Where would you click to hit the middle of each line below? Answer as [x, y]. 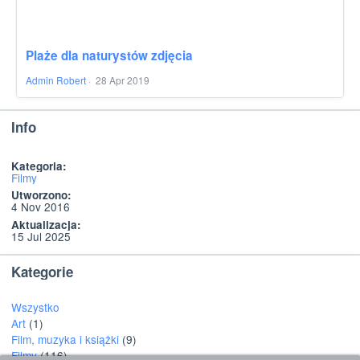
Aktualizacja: [46, 225]
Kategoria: [39, 166]
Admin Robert [55, 80]
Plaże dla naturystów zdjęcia [109, 55]
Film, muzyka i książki [65, 339]
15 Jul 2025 [41, 237]
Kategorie [42, 271]
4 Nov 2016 [40, 207]
